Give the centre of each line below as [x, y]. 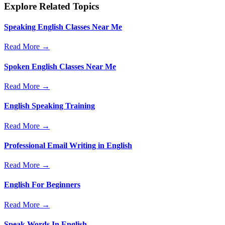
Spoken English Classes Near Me [60, 66]
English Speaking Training [49, 106]
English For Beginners [42, 185]
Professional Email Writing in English [68, 145]
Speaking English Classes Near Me [63, 27]
